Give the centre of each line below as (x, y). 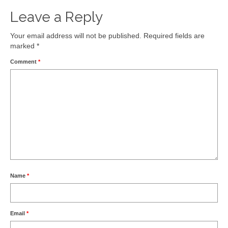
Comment (24, 61)
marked (23, 46)
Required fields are (174, 35)
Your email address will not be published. (76, 35)
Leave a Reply (56, 17)
